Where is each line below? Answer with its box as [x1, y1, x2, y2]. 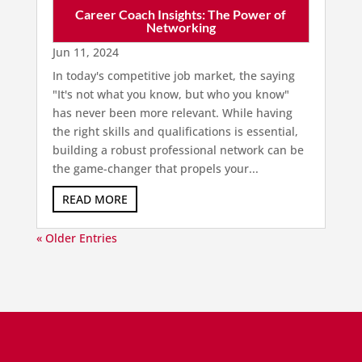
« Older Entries [36, 230, 117, 246]
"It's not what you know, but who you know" [52, 86, 289, 103]
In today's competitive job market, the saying [52, 68, 295, 84]
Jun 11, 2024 [52, 44, 119, 61]
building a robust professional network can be [52, 142, 304, 158]
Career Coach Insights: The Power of [75, 6, 287, 23]
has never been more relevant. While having [52, 105, 293, 121]
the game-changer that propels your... [52, 161, 259, 177]
